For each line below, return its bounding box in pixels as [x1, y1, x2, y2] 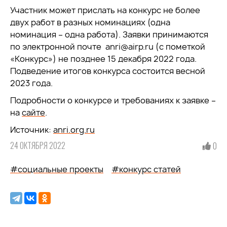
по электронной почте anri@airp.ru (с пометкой [10, 41, 205, 52]
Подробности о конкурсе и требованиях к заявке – [10, 95, 216, 106]
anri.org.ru [53, 124, 95, 135]
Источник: [10, 124, 53, 135]
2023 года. [10, 78, 53, 89]
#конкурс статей [111, 164, 181, 175]
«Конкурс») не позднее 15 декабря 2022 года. [10, 53, 197, 64]
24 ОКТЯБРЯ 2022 [10, 139, 65, 152]
